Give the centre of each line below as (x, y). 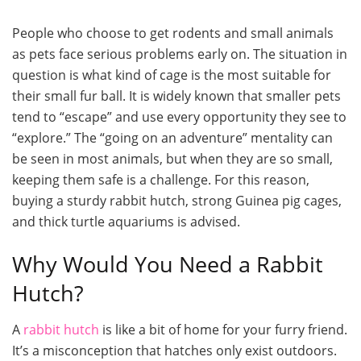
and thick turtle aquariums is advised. (126, 221)
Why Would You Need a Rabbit (168, 264)
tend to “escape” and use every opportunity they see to (179, 116)
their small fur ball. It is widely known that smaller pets (176, 95)
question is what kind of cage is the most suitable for (172, 75)
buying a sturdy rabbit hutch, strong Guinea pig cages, (177, 200)
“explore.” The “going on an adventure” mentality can (172, 137)
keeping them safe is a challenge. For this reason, (161, 179)
